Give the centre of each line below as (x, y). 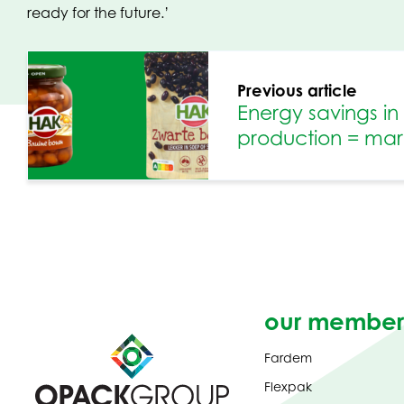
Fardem (288, 358)
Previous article (297, 90)
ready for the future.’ (98, 13)
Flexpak (288, 386)
